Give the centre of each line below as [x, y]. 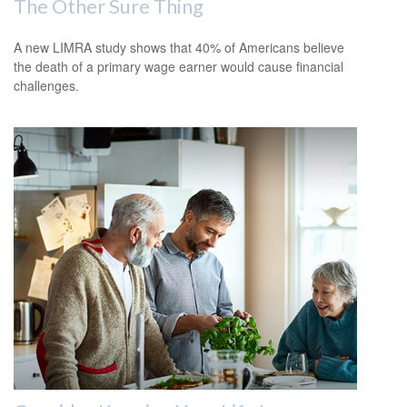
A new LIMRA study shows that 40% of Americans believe [179, 47]
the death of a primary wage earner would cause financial [179, 66]
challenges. [46, 85]
